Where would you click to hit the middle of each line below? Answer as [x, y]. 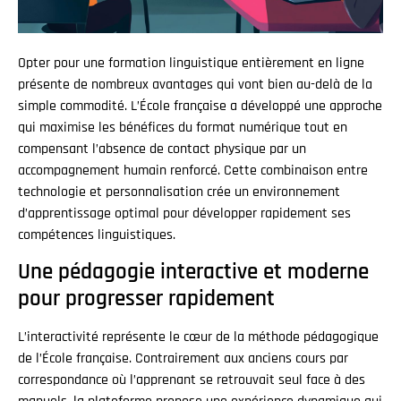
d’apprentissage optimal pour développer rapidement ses [184, 213]
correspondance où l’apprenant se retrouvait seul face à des [192, 380]
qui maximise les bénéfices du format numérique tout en [183, 128]
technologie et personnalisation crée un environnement [179, 192]
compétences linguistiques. [97, 235]
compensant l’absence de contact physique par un [162, 149]
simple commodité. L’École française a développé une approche [200, 106]
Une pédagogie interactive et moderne [193, 273]
